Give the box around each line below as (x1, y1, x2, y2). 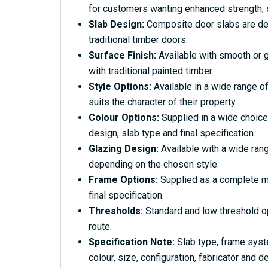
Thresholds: (88, 205, 143, 217)
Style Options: (88, 80, 151, 92)
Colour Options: (88, 111, 159, 123)
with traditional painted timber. (88, 65, 214, 77)
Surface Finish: (88, 49, 156, 61)
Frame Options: (88, 173, 158, 185)
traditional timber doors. (88, 33, 188, 45)
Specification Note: (88, 236, 175, 248)
